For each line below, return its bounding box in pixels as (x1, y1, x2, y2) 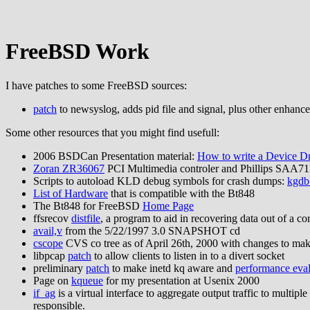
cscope (33, 237, 63, 249)
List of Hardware (33, 187, 108, 199)
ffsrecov (33, 212, 71, 224)
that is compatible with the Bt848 (108, 187, 255, 199)
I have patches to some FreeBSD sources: (6, 79, 187, 91)
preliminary (33, 262, 86, 274)
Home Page (143, 199, 194, 212)
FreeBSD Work (6, 39, 149, 64)
